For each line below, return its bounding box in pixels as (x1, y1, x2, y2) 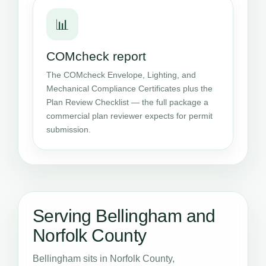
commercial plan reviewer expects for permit (46, 111, 213, 121)
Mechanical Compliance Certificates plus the (46, 84, 213, 93)
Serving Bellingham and (33, 206, 216, 226)
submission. (46, 125, 91, 134)
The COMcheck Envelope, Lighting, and (46, 70, 196, 80)
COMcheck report (46, 49, 146, 63)
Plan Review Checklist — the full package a (46, 97, 208, 107)
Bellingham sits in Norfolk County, (33, 254, 175, 264)
